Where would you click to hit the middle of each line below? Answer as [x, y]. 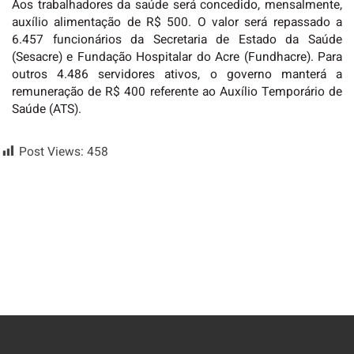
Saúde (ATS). [47, 109]
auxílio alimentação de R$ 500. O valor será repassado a [177, 22]
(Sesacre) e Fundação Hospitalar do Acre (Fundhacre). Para [177, 57]
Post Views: [51, 152]
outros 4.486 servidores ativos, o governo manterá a [177, 74]
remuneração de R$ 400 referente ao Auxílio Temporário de [177, 92]
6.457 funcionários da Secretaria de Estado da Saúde [177, 40]
